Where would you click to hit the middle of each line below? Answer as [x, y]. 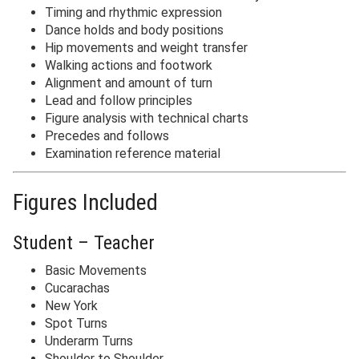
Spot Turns [76, 324]
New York [71, 306]
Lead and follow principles [119, 101]
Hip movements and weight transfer [146, 48]
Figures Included [85, 203]
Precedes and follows [107, 136]
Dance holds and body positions [134, 30]
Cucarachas [77, 288]
